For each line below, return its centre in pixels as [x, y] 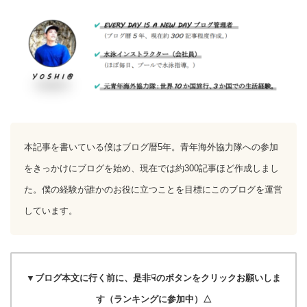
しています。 [51, 211]
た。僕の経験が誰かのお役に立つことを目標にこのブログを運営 [153, 190]
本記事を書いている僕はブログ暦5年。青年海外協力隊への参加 [151, 147]
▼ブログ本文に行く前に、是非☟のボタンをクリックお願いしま [153, 278]
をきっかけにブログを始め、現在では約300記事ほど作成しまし [151, 169]
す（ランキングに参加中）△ [153, 299]
